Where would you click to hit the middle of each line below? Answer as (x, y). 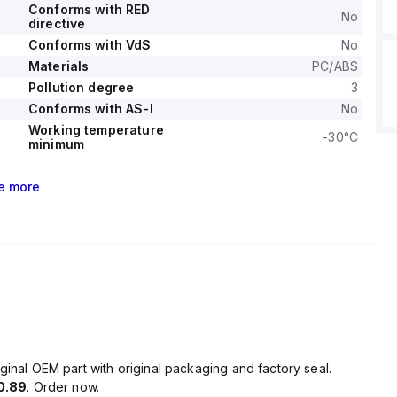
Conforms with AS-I (90, 109)
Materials (58, 66)
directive (57, 23)
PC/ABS (335, 66)
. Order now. (63, 387)
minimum (56, 144)
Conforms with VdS (90, 45)
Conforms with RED (89, 9)
